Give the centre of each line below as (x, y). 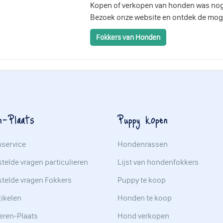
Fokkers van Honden (128, 37)
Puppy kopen (143, 119)
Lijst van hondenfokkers (158, 162)
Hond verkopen (143, 216)
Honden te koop (145, 198)
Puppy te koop (142, 180)
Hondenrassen (143, 144)
